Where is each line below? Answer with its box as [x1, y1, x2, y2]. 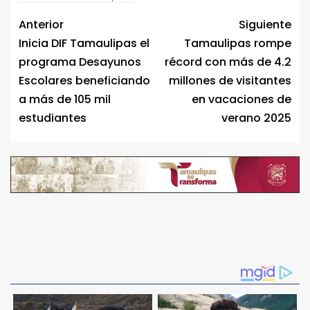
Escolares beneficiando [19, 72, 150, 89]
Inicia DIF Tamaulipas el [19, 35, 149, 51]
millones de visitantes [169, 72, 291, 89]
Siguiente [239, 16, 291, 33]
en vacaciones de [192, 91, 291, 107]
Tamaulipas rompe [184, 35, 291, 51]
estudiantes [19, 109, 86, 126]
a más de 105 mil [19, 91, 111, 107]
